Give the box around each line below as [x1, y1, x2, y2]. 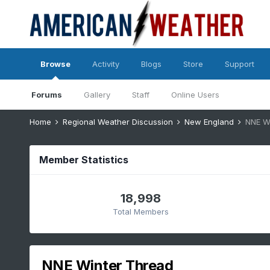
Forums [31, 90, 62, 99]
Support [224, 59, 254, 69]
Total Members [112, 206, 169, 216]
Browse [40, 59, 71, 69]
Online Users [171, 90, 219, 99]
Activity [92, 59, 119, 69]
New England [184, 117, 236, 127]
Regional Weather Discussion [62, 117, 175, 127]
